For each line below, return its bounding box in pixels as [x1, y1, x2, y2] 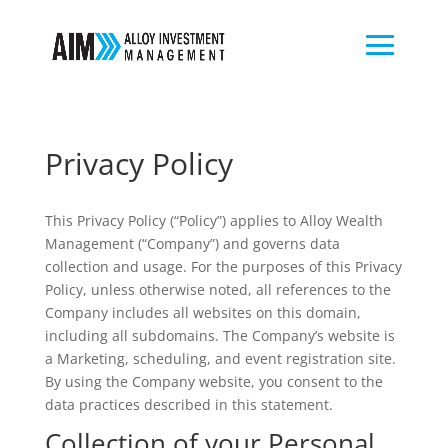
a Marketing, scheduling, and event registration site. [44, 349, 396, 368]
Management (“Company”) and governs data [44, 234, 340, 253]
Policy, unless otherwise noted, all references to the [44, 280, 391, 299]
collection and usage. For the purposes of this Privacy [44, 257, 402, 276]
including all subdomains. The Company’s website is [44, 326, 395, 345]
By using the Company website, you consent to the [44, 372, 383, 391]
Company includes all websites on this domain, [44, 303, 361, 322]
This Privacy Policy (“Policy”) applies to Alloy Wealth [44, 211, 383, 230]
